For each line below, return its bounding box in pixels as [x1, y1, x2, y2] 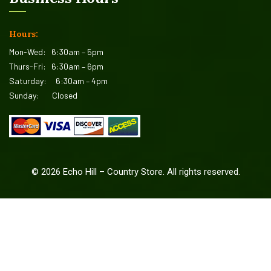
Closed [52, 90, 77, 100]
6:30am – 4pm [56, 76, 108, 86]
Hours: [9, 28, 38, 39]
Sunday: [9, 90, 52, 100]
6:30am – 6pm [51, 61, 103, 71]
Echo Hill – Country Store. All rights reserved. [60, 166, 240, 177]
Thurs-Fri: [9, 61, 51, 71]
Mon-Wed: [9, 47, 51, 57]
